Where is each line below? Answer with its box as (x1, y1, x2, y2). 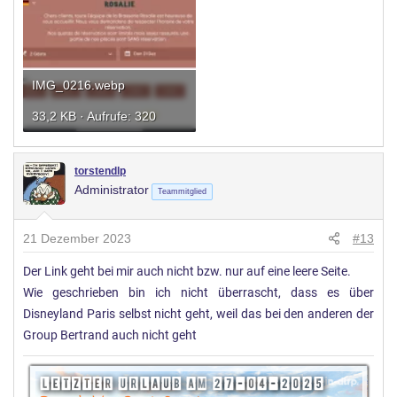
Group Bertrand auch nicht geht (23, 328, 197, 344)
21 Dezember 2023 (23, 231, 131, 246)
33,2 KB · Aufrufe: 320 (32, 109, 156, 124)
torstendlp (74, 165, 126, 178)
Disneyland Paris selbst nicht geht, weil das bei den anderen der (23, 307, 374, 323)
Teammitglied (158, 187, 206, 197)
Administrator (74, 183, 149, 198)
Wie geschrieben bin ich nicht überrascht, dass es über (23, 285, 374, 301)
